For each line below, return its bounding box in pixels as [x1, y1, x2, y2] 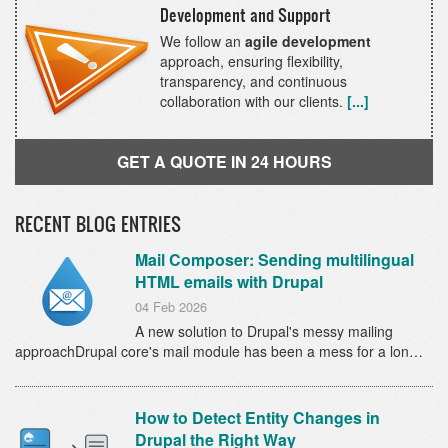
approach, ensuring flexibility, [160, 51, 343, 72]
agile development [245, 31, 371, 52]
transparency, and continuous [160, 71, 347, 92]
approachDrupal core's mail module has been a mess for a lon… [15, 341, 423, 362]
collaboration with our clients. [160, 91, 347, 112]
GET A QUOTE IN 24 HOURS [116, 150, 332, 174]
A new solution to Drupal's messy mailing [135, 321, 393, 342]
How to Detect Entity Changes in [135, 406, 380, 430]
